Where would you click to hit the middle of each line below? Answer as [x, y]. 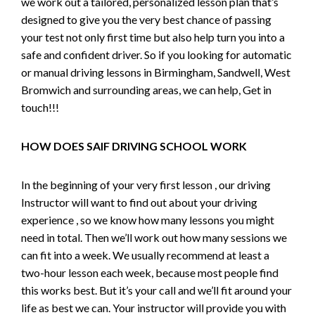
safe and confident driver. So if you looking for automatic [156, 54]
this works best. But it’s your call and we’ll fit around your [156, 290]
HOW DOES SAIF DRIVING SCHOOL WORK [134, 146]
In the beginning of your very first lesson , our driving [146, 185]
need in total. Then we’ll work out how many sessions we [154, 237]
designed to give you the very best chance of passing [146, 19]
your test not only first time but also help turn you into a [153, 37]
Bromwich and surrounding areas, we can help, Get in [146, 90]
